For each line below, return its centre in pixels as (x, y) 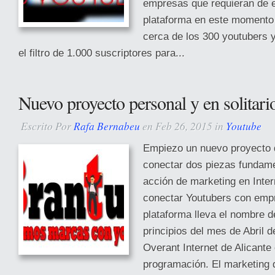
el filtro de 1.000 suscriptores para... (102, 53)
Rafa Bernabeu (107, 126)
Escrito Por (47, 126)
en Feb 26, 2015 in (183, 126)
